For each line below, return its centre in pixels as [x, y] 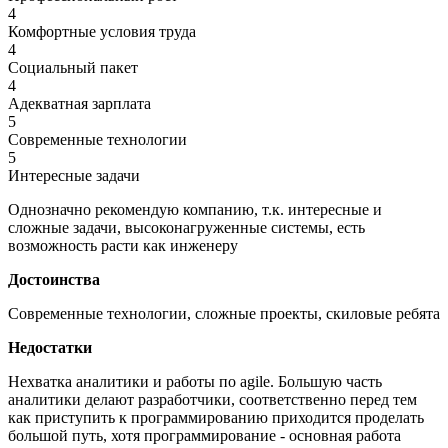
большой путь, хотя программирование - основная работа [204, 435]
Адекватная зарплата [79, 103]
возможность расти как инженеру [123, 245]
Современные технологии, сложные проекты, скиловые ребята [224, 313]
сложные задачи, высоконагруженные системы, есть [186, 227]
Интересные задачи [74, 175]
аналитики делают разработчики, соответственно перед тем [212, 399]
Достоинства [54, 279]
